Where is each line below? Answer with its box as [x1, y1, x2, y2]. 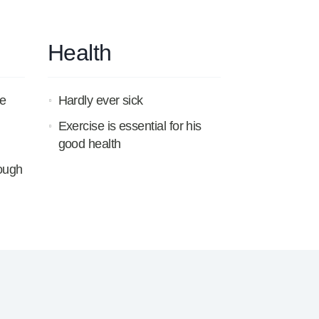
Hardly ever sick [58, 93, 143, 108]
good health [58, 136, 121, 151]
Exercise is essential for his [58, 118, 202, 133]
